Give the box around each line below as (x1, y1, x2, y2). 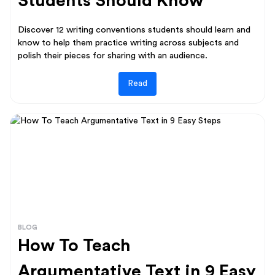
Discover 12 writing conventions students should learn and (18, 25, 250, 34)
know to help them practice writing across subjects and (18, 37, 239, 47)
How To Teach (18, 236, 131, 254)
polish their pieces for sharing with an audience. (18, 50, 207, 60)
